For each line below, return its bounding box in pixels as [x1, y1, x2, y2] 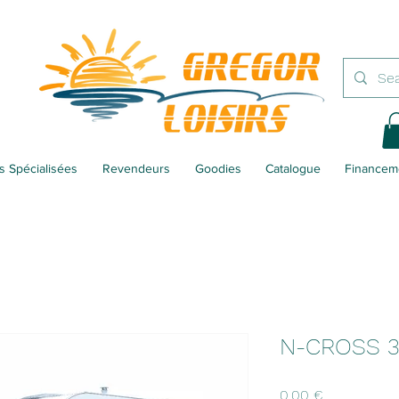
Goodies [194, 160, 241, 175]
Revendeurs [102, 160, 170, 175]
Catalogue [265, 160, 321, 175]
